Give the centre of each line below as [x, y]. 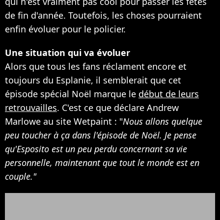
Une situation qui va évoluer [68, 52]
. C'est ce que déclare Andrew [118, 107]
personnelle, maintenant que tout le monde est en [102, 162]
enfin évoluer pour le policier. [65, 29]
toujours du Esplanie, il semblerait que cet [93, 80]
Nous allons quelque [163, 121]
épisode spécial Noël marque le [72, 94]
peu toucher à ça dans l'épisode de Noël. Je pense [101, 135]
